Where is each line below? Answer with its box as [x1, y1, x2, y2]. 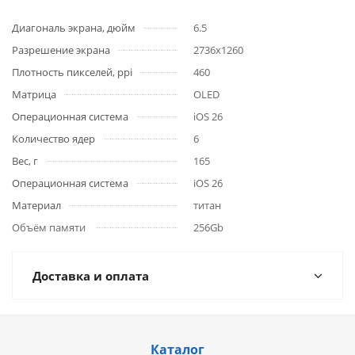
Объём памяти [12, 220, 86, 235]
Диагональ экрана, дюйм [12, 21, 136, 35]
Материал [12, 198, 61, 212]
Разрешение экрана [12, 43, 110, 57]
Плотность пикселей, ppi [12, 65, 132, 79]
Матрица [12, 87, 56, 101]
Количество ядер [12, 132, 95, 146]
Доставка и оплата [32, 268, 149, 284]
